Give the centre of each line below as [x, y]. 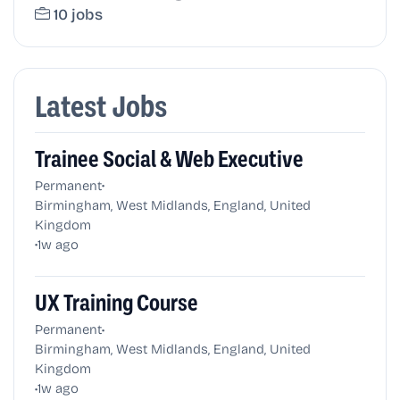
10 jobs [79, 14]
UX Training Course [116, 304]
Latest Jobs [100, 107]
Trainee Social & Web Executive [169, 159]
